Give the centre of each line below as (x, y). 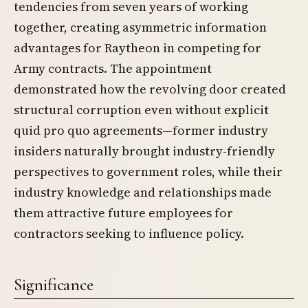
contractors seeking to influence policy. (129, 234)
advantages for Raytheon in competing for (137, 48)
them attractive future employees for (123, 213)
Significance (54, 284)
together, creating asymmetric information (140, 27)
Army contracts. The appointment (113, 69)
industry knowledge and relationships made (143, 192)
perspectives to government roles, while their (148, 172)
